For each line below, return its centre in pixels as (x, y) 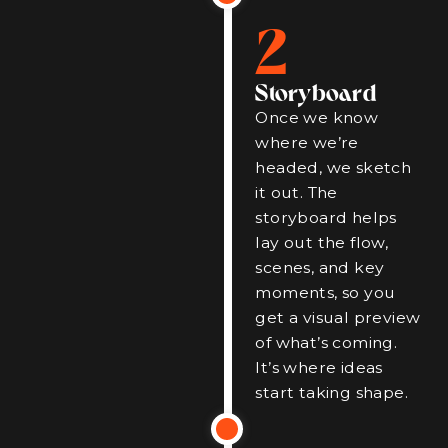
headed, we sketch (333, 168)
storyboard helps (326, 218)
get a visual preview (338, 318)
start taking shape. (331, 393)
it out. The (296, 193)
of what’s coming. (326, 343)
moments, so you (325, 293)
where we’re (307, 143)
